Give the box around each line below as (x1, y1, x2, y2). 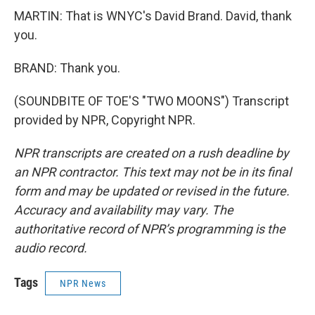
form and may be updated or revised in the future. (14, 184, 290, 198)
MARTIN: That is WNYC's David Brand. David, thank (14, 8, 292, 23)
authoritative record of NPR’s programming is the (14, 221, 285, 236)
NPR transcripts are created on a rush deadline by (14, 146, 289, 160)
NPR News (60, 278, 106, 289)
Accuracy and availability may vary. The (14, 202, 233, 217)
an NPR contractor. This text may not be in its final (14, 165, 291, 179)
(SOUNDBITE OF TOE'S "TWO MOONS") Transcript (14, 94, 289, 108)
